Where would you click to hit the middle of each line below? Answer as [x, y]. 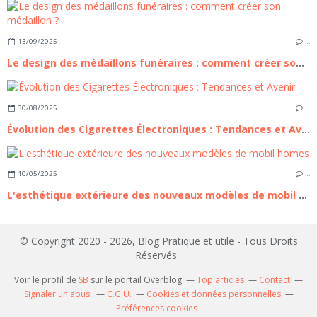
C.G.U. [119, 294]
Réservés [158, 255]
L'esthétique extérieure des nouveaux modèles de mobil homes [303, 195]
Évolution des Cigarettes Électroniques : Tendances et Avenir [306, 129]
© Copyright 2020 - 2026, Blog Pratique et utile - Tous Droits [158, 241]
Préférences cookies [156, 309]
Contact [275, 280]
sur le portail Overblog [135, 280]
